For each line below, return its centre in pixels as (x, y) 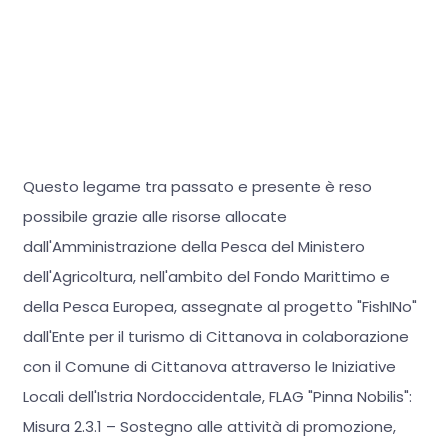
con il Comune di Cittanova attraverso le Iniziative (209, 367)
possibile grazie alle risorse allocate (154, 217)
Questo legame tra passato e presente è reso (197, 187)
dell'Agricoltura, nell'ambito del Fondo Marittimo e (206, 277)
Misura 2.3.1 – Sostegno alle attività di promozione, (209, 427)
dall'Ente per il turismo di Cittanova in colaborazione (215, 337)
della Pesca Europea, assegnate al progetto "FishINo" (219, 307)
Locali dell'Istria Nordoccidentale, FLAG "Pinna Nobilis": (217, 397)
